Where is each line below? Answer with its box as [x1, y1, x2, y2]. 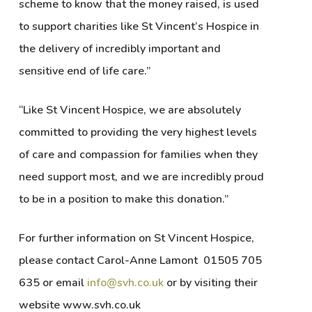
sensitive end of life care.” [18, 63, 150, 79]
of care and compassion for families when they [18, 147, 258, 163]
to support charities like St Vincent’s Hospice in [18, 19, 259, 35]
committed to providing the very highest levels [18, 125, 257, 141]
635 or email [18, 275, 87, 291]
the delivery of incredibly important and [18, 41, 221, 57]
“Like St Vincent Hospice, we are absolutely [18, 102, 241, 118]
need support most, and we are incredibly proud [18, 169, 264, 185]
